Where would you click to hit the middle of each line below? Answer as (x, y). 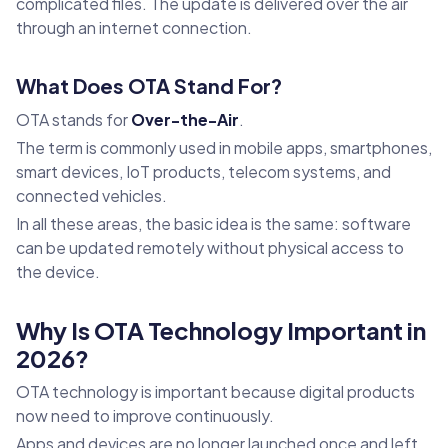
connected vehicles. (91, 196)
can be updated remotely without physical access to (210, 248)
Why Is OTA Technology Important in (221, 330)
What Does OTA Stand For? (149, 86)
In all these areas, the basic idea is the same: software (213, 224)
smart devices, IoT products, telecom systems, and (203, 172)
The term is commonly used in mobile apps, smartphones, (224, 148)
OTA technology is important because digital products (215, 392)
